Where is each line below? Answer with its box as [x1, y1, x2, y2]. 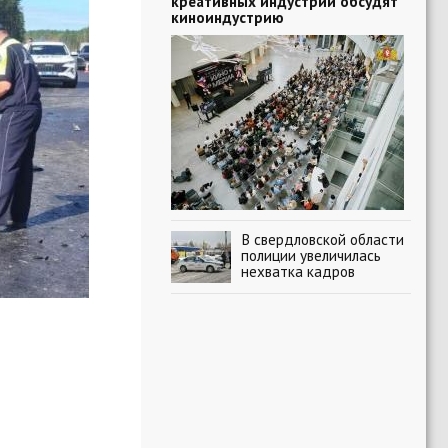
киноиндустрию [171, 7, 284, 27]
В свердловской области [241, 229, 404, 249]
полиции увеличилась [241, 245, 381, 265]
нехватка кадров [241, 261, 355, 281]
